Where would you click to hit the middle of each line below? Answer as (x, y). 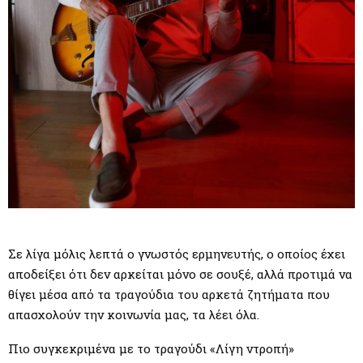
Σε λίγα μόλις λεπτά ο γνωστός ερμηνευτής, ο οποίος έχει (177, 254)
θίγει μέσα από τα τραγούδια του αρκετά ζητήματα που (169, 295)
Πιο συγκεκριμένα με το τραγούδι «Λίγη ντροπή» (151, 349)
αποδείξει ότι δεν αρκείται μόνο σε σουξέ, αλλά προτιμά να (180, 274)
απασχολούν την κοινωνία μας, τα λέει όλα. (134, 315)
